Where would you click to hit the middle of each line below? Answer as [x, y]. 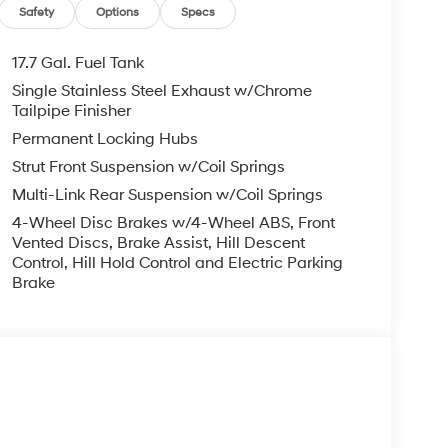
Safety [37, 12]
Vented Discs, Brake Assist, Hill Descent [158, 242]
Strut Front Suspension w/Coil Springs [148, 166]
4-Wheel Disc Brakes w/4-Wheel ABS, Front [173, 222]
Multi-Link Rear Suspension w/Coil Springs [167, 194]
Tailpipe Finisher [71, 110]
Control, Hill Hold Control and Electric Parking [177, 262]
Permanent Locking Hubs [104, 138]
